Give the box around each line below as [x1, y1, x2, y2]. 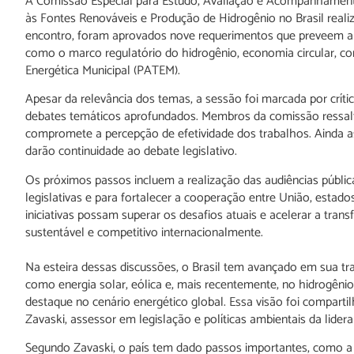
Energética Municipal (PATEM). [25, 60, 180, 81]
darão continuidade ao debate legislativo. [25, 141, 237, 163]
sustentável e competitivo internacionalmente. [25, 221, 263, 243]
